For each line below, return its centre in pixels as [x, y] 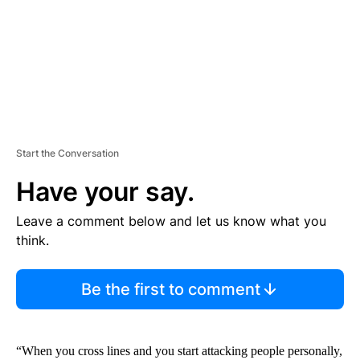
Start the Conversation [67, 153]
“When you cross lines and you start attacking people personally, [179, 350]
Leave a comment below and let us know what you [171, 221]
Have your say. [105, 191]
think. [33, 240]
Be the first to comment [170, 289]
